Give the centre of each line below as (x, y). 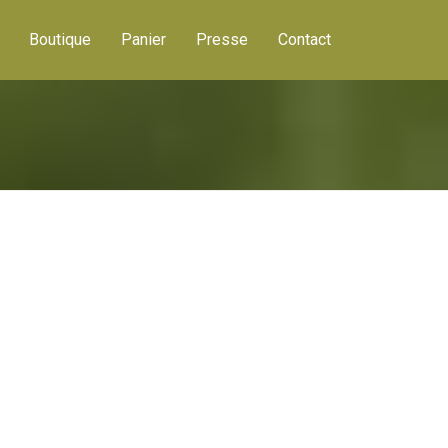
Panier (143, 39)
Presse (222, 39)
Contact (304, 39)
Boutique (60, 39)
